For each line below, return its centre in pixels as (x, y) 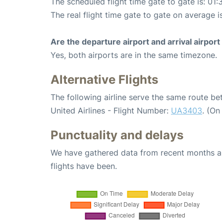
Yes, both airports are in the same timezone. (134, 55)
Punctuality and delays (117, 135)
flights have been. (84, 166)
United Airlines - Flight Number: (111, 110)
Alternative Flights (104, 79)
